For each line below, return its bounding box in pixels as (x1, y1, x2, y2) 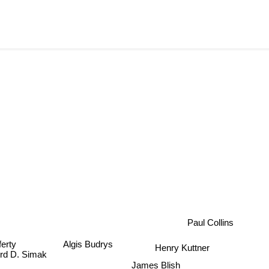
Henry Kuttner (155, 241, 210, 252)
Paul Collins (187, 217, 234, 228)
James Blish (131, 257, 181, 268)
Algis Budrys (63, 237, 113, 247)
